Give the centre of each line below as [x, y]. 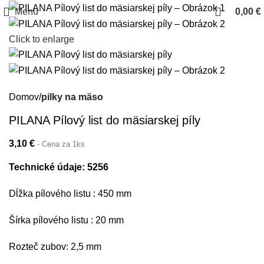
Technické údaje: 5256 [59, 167]
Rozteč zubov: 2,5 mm [55, 246]
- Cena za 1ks [61, 144]
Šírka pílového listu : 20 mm [66, 220]
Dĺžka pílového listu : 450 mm [70, 193]
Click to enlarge [42, 39]
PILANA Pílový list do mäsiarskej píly [105, 120]
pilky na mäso [72, 97]
